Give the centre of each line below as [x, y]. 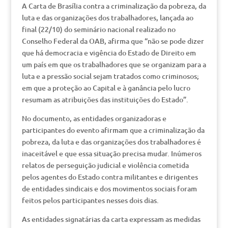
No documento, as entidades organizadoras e [94, 118]
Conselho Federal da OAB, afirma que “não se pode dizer [113, 41]
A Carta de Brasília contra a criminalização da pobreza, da [114, 6]
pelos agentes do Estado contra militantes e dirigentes [110, 177]
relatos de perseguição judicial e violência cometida [105, 165]
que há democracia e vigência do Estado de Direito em [109, 53]
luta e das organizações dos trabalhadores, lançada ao [107, 18]
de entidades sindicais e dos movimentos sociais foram [109, 189]
